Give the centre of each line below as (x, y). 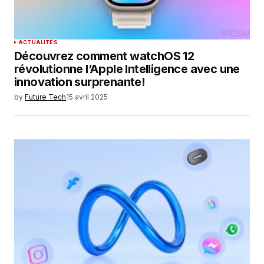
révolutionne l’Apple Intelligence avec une (127, 69)
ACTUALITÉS (38, 42)
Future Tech (45, 97)
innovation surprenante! (80, 82)
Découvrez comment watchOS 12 (104, 56)
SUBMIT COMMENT (74, 21)
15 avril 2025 (87, 97)
